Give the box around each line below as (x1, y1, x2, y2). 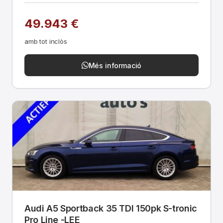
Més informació (88, 61, 142, 70)
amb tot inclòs (24, 37, 67, 45)
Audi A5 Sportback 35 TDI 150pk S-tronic (24, 203, 197, 214)
